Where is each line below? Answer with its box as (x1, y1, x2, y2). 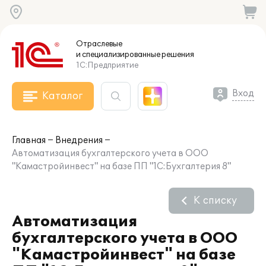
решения (160, 50, 194, 59)
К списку (194, 195, 237, 207)
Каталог (42, 90, 83, 102)
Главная (12, 135, 46, 145)
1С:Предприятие (76, 61, 138, 70)
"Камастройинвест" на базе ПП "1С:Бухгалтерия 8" (12, 161, 231, 172)
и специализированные (76, 50, 160, 59)
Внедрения (55, 135, 103, 145)
